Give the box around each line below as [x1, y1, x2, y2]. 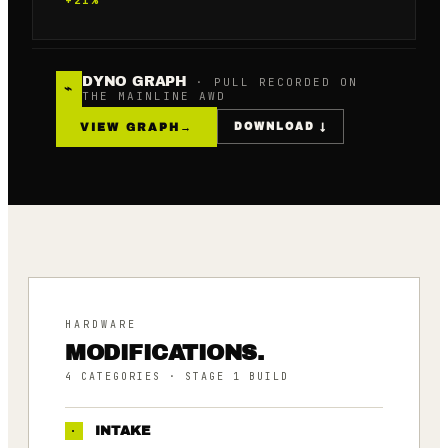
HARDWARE [65, 317, 137, 331]
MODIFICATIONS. [65, 340, 263, 365]
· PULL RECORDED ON [187, 75, 359, 89]
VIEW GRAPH [80, 120, 180, 133]
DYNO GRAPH [82, 74, 188, 89]
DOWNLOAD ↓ [234, 121, 327, 132]
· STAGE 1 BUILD [161, 369, 289, 383]
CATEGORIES [81, 369, 161, 383]
